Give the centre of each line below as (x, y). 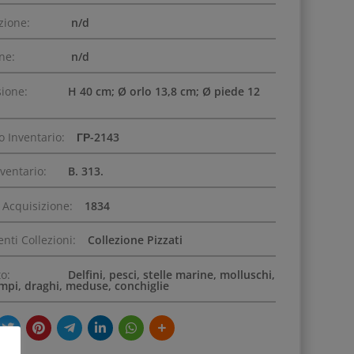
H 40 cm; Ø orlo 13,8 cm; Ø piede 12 (164, 91)
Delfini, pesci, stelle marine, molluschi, (171, 275)
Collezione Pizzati (135, 240)
